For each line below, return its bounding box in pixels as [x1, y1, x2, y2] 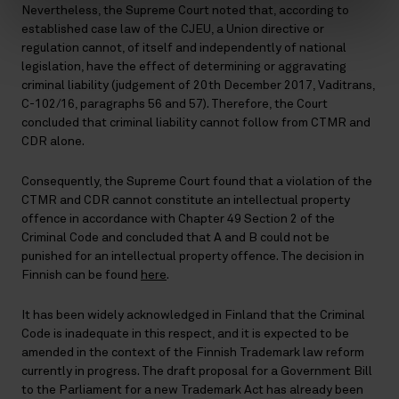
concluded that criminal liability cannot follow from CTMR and [21, 117, 370, 129]
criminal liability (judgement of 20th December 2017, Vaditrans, [21, 79, 375, 92]
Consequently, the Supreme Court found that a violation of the [21, 175, 372, 188]
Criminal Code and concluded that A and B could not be [21, 232, 330, 244]
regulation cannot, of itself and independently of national [21, 42, 346, 54]
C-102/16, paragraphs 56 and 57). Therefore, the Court [21, 98, 328, 110]
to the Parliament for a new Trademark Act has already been [21, 384, 363, 396]
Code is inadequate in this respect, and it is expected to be [21, 328, 349, 340]
